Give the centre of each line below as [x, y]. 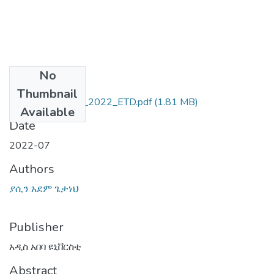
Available [47, 112]
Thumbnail [47, 94]
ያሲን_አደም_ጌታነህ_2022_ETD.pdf [80, 102]
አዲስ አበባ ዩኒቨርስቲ [45, 247]
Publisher [36, 227]
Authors [32, 169]
